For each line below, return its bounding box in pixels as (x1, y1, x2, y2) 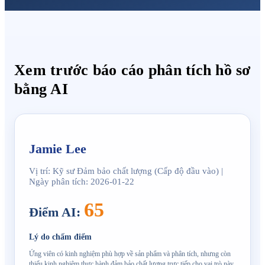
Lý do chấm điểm (29, 231, 92, 241)
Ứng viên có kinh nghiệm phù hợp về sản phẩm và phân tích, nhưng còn (29, 250, 231, 258)
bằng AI (14, 79, 68, 98)
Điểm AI (29, 205, 76, 219)
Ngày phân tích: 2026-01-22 (29, 176, 134, 187)
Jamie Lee (29, 141, 86, 157)
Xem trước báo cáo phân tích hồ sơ (14, 60, 251, 79)
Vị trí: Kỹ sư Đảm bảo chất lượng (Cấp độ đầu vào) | (29, 166, 223, 176)
